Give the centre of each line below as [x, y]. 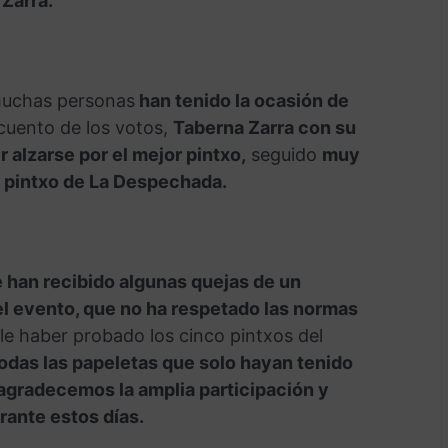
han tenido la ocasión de [241, 101]
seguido [283, 155]
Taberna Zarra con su [264, 128]
